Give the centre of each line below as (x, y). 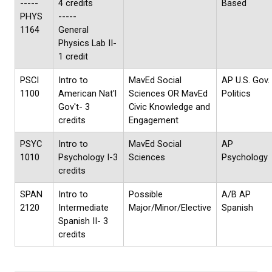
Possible (146, 195)
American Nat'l (87, 94)
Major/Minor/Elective (170, 208)
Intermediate (83, 208)
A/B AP (236, 195)
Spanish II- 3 (83, 221)
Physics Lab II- (87, 43)
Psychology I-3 (88, 158)
